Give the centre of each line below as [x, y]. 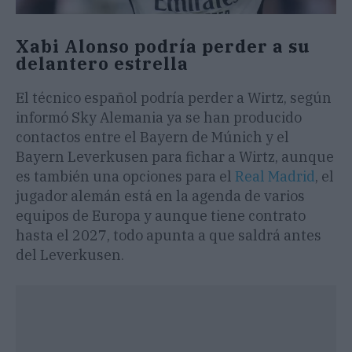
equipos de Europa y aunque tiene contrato [161, 216]
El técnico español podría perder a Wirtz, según [174, 98]
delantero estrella [102, 64]
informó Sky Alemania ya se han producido [159, 118]
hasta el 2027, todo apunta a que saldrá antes [169, 236]
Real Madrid [275, 177]
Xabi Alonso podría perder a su [163, 46]
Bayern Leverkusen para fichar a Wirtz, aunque [175, 157]
